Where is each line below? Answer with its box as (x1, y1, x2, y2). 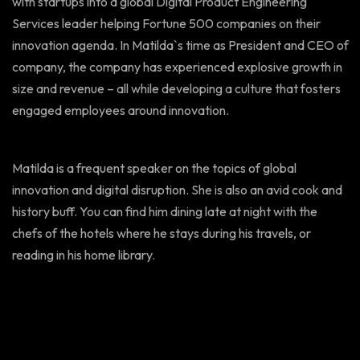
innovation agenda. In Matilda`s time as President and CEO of (12, 37, 349, 53)
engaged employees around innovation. (12, 102, 229, 118)
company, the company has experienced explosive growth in (12, 59, 342, 75)
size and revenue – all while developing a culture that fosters (12, 80, 341, 96)
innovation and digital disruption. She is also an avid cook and (12, 182, 342, 198)
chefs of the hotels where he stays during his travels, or (12, 225, 311, 241)
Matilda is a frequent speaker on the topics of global (12, 160, 297, 176)
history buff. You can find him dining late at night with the (12, 203, 317, 219)
